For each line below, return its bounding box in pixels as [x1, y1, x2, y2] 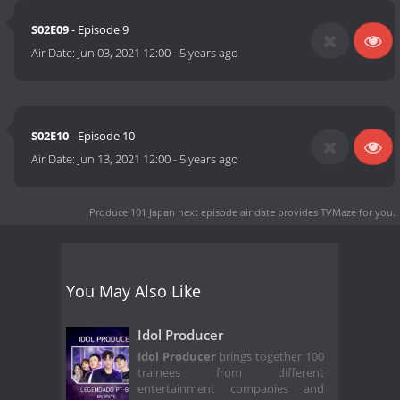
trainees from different [137, 365, 324, 381]
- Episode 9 [69, 21, 129, 38]
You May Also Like [66, 279, 201, 302]
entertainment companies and [137, 381, 324, 397]
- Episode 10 [69, 128, 136, 145]
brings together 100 [215, 349, 324, 365]
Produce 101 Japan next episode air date [89, 204, 275, 219]
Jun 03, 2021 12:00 [78, 45, 171, 62]
